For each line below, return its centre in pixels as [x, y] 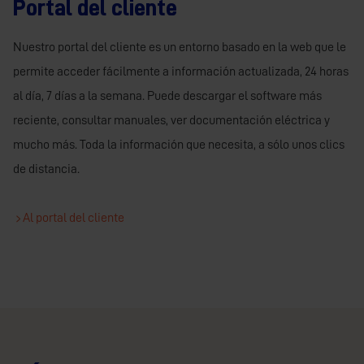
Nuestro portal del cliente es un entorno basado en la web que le [180, 48]
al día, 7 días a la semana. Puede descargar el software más [167, 96]
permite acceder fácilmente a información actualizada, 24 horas [181, 72]
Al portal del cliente [74, 218]
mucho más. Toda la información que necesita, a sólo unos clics [179, 145]
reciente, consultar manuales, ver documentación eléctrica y [171, 121]
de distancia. [46, 169]
